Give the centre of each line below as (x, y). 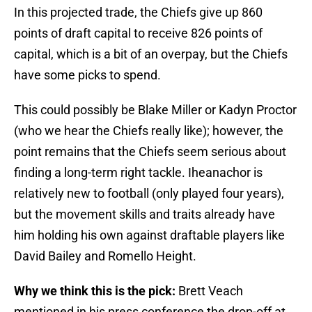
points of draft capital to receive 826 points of (138, 33)
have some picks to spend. (87, 75)
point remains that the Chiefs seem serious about (150, 152)
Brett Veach (209, 291)
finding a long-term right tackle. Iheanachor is (138, 173)
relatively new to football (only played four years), (149, 194)
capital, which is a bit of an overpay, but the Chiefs (151, 54)
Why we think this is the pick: (95, 291)
